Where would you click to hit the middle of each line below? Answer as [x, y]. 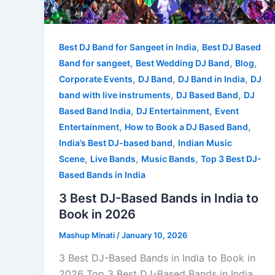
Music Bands [168, 158]
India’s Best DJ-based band [116, 142]
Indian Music [205, 142]
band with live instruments [115, 95]
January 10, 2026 [154, 235]
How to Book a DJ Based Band [186, 126]
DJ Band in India [211, 79]
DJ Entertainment [173, 110]
